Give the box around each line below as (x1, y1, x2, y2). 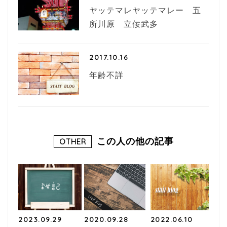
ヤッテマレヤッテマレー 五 (89, 5, 201, 15)
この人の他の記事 (96, 135, 174, 147)
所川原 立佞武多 (89, 18, 158, 29)
